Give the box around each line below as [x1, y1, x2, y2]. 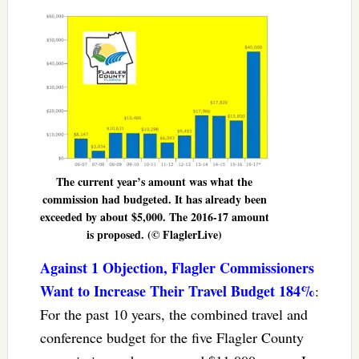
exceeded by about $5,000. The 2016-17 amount [39, 208, 269, 225]
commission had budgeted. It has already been [42, 190, 267, 208]
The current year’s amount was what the [56, 172, 253, 190]
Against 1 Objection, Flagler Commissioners [39, 256, 314, 278]
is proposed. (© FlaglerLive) [87, 225, 223, 243]
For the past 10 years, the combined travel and [39, 304, 308, 324]
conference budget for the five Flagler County [39, 327, 304, 347]
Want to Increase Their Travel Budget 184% [39, 280, 315, 301]
